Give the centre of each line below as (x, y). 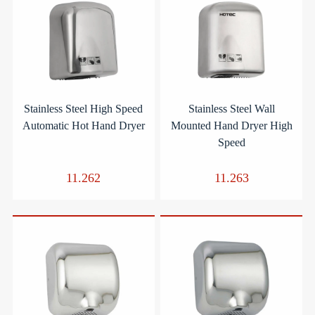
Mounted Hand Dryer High (231, 125)
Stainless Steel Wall (231, 108)
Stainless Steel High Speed (84, 108)
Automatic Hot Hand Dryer (83, 125)
